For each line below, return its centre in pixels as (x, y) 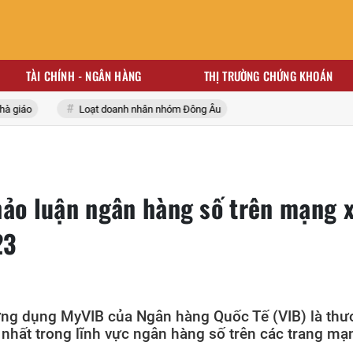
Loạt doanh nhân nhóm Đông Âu (126, 109)
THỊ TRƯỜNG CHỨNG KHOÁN (268, 76)
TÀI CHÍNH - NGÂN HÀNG (84, 76)
